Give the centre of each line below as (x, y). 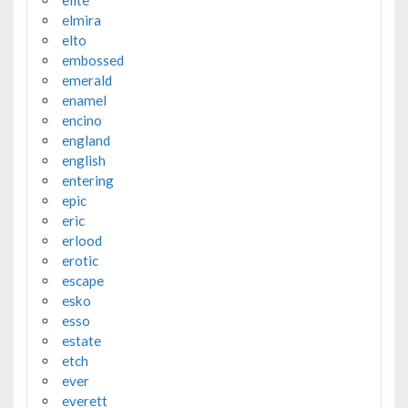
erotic (80, 260)
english (83, 160)
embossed (92, 60)
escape (82, 280)
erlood (82, 240)
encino (82, 120)
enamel (84, 100)
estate (81, 340)
